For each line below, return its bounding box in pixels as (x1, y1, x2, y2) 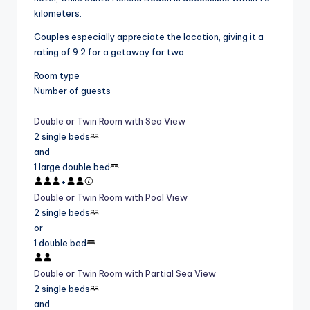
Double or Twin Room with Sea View (34, 116, 185, 127)
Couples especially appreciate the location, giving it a (34, 31, 264, 43)
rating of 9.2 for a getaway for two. (34, 46, 186, 58)
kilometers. (34, 8, 82, 19)
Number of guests (34, 85, 111, 97)
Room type (34, 70, 80, 82)
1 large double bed (34, 161, 110, 173)
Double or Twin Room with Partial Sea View (34, 268, 216, 280)
